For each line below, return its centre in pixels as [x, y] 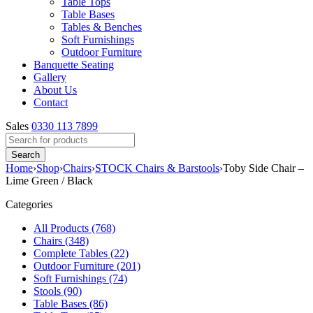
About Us [55, 90]
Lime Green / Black [49, 181]
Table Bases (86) [71, 304]
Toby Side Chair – [263, 168]
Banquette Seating [74, 65]
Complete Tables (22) [81, 253]
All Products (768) [74, 228]
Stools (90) [58, 291]
